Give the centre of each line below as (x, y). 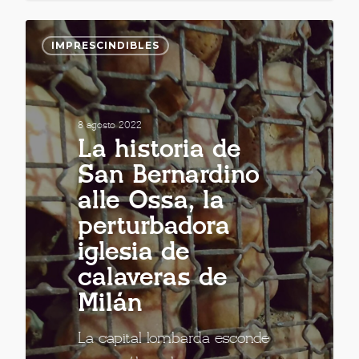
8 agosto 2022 (110, 125)
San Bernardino (169, 175)
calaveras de (153, 278)
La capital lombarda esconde (174, 339)
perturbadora (154, 227)
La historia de (160, 150)
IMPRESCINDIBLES (105, 46)
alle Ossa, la (151, 201)
